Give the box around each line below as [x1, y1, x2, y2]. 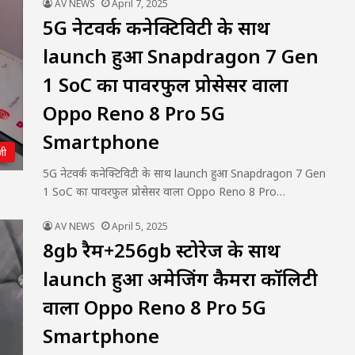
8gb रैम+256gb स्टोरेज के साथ [43, 237, 281, 263]
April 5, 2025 [112, 219, 168, 233]
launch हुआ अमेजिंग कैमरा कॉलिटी [43, 265, 318, 292]
